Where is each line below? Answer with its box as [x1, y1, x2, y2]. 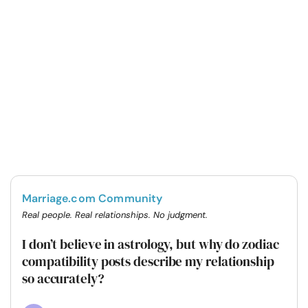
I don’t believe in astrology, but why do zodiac [22, 234, 279, 253]
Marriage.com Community [22, 190, 163, 206]
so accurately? [22, 269, 104, 287]
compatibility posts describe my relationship [22, 252, 274, 270]
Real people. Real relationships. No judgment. [22, 208, 208, 221]
